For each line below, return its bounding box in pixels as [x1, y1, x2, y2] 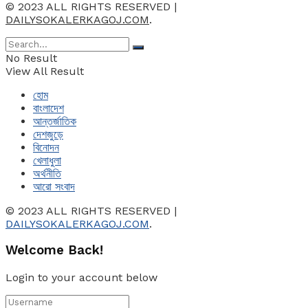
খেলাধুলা [33, 153, 61, 167]
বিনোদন [33, 140, 59, 154]
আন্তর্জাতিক [33, 114, 76, 128]
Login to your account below [5, 271, 157, 285]
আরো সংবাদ [33, 179, 75, 193]
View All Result [5, 64, 84, 78]
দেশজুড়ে [33, 127, 63, 141]
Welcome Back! [5, 243, 103, 258]
